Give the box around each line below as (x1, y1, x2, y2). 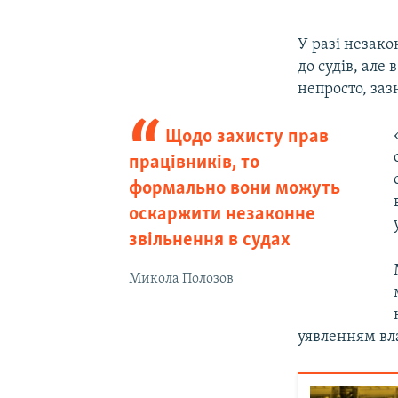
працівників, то (128, 152, 259, 173)
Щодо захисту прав (165, 126, 330, 147)
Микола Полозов (128, 271, 234, 286)
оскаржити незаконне (128, 203, 315, 225)
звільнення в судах (128, 229, 291, 251)
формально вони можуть (128, 178, 340, 199)
